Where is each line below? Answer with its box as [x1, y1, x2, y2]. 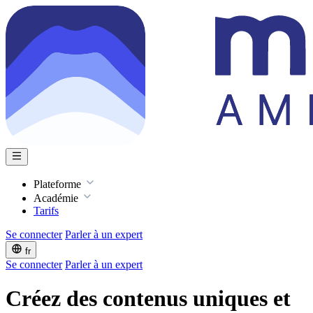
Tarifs [34, 205, 59, 217]
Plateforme [34, 178, 84, 190]
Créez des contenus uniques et [6, 286, 291, 312]
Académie [34, 192, 81, 204]
